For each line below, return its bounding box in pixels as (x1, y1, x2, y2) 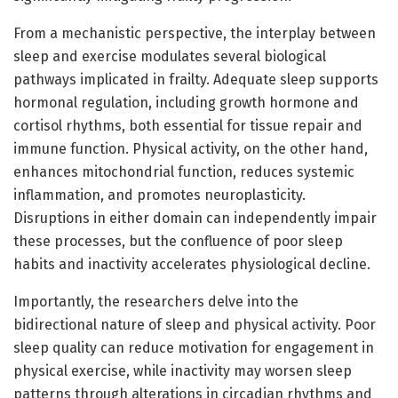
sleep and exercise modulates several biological (13, 47, 326, 65)
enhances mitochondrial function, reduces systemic (13, 163, 354, 180)
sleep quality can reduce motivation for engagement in (13, 338, 374, 356)
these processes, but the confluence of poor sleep (13, 232, 343, 250)
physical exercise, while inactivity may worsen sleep (13, 362, 352, 379)
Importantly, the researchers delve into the (13, 292, 298, 310)
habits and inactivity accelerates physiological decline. (13, 255, 370, 273)
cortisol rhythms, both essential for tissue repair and (13, 116, 362, 134)
